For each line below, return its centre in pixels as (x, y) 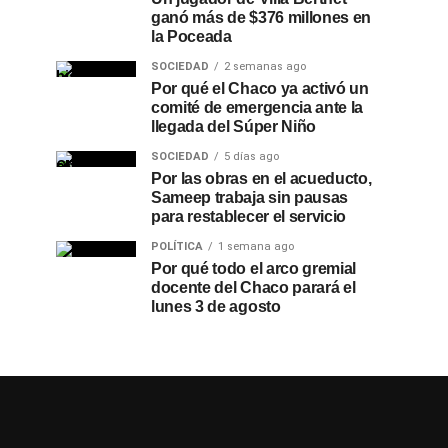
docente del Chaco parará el (253, 287)
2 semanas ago (265, 66)
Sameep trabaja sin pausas (249, 197)
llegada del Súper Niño (233, 126)
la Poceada (191, 36)
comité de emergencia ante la (257, 107)
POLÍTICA (177, 246)
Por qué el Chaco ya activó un (260, 88)
